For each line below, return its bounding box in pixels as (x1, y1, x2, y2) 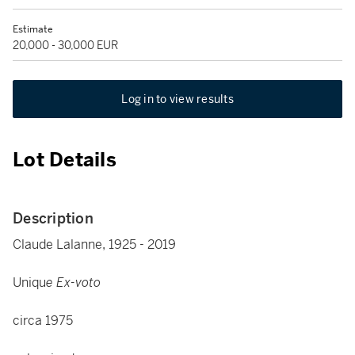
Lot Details (13, 148, 116, 172)
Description (13, 209, 94, 227)
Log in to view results (121, 92, 234, 106)
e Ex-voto (46, 274, 101, 291)
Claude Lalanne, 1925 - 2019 (13, 236, 176, 253)
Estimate (13, 23, 53, 36)
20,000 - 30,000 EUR (13, 38, 118, 52)
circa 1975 (13, 312, 73, 329)
